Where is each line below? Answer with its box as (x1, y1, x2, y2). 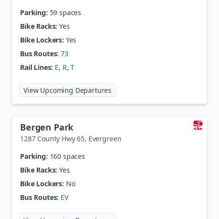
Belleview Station (119, 84, 174, 93)
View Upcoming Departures (23, 86, 112, 95)
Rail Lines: (20, 63, 53, 72)
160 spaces (49, 152, 85, 161)
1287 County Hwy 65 (20, 134, 85, 143)
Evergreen (88, 134, 122, 143)
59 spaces (49, 8, 82, 17)
